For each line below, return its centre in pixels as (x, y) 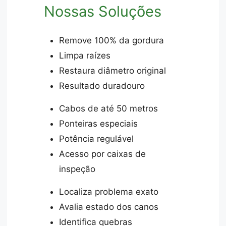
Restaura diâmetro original (113, 71)
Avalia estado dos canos (109, 207)
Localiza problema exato (109, 192)
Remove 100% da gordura (112, 41)
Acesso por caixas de (103, 154)
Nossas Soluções (103, 11)
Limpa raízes (85, 56)
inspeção (77, 169)
